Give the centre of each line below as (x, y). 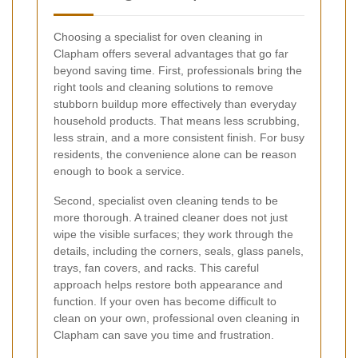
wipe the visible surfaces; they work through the (173, 235)
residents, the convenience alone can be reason (175, 155)
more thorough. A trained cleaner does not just (171, 218)
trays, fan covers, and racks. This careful (156, 268)
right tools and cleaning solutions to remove (163, 88)
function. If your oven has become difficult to (165, 302)
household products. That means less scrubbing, (177, 121)
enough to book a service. (119, 171)
